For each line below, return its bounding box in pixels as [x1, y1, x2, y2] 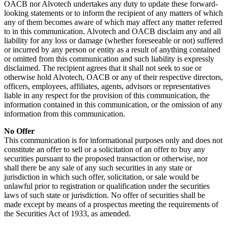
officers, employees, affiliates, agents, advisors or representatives [4, 81, 210, 91]
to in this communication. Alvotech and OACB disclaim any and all [4, 26, 221, 36]
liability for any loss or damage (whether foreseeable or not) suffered [4, 36, 223, 45]
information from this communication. [4, 109, 125, 118]
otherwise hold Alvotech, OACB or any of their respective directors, [4, 72, 223, 81]
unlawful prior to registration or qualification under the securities [4, 181, 210, 190]
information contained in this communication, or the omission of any [4, 100, 222, 109]
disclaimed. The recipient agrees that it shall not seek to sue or [4, 63, 202, 72]
